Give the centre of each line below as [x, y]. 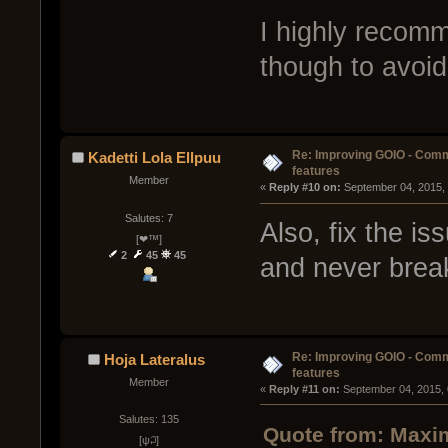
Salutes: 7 [148, 217]
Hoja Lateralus [154, 359]
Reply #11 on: [304, 388]
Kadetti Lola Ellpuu [154, 158]
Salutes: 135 [148, 418]
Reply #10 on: [304, 187]
